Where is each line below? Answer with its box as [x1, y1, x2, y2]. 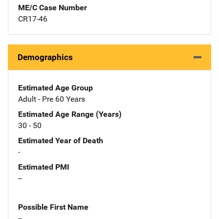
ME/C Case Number [18, 2, 87, 12]
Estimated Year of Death [18, 135, 103, 145]
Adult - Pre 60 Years [18, 94, 85, 104]
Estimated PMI [18, 162, 69, 172]
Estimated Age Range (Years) [18, 109, 122, 119]
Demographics [18, 52, 73, 62]
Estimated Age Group [18, 83, 93, 92]
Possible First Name [18, 202, 88, 212]
